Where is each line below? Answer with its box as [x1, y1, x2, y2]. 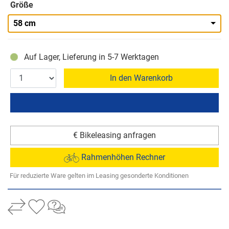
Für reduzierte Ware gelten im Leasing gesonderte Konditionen [10, 172, 189, 180]
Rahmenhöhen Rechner [79, 152, 165, 163]
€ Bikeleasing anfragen [73, 130, 156, 140]
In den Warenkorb [110, 73, 173, 83]
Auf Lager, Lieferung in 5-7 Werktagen [24, 52, 159, 62]
